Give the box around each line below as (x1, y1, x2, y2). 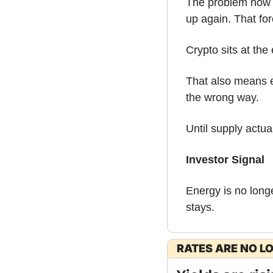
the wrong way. (186, 91, 259, 104)
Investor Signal (186, 154, 264, 166)
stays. (186, 201, 214, 214)
